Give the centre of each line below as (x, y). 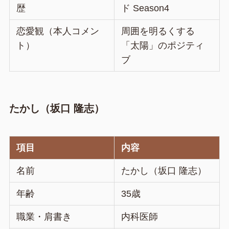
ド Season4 (145, 8)
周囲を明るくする (158, 31)
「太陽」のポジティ (163, 46)
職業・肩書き (44, 216)
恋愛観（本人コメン (58, 31)
